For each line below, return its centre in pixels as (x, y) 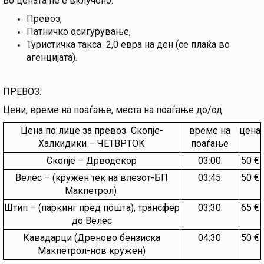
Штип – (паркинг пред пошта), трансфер (92, 208)
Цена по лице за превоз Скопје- (92, 131)
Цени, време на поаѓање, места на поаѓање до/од (113, 110)
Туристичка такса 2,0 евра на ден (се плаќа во (128, 45)
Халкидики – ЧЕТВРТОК (92, 144)
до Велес (92, 221)
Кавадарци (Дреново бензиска (92, 238)
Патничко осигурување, (79, 32)
